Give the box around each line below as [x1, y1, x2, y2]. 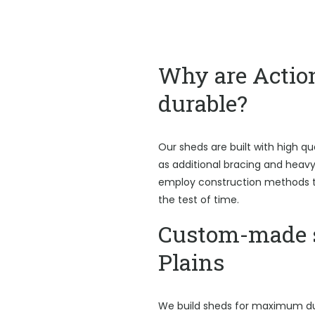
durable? [157, 88, 247, 118]
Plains [157, 247, 224, 277]
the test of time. [157, 193, 239, 207]
